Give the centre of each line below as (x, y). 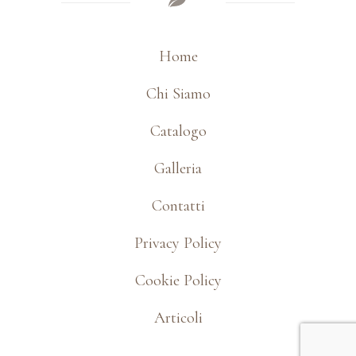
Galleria (178, 168)
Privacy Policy (178, 243)
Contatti (178, 205)
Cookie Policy (178, 280)
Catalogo (178, 131)
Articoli (178, 317)
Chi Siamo (178, 93)
